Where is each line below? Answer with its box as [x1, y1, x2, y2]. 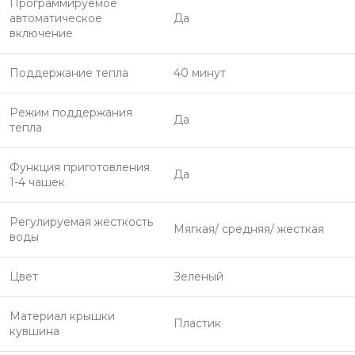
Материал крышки [10, 309, 115, 323]
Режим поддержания [10, 105, 132, 120]
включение [10, 26, 73, 40]
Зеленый [174, 269, 223, 284]
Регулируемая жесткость [10, 215, 153, 229]
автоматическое [10, 11, 102, 25]
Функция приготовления [10, 160, 150, 174]
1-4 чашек [10, 175, 65, 189]
